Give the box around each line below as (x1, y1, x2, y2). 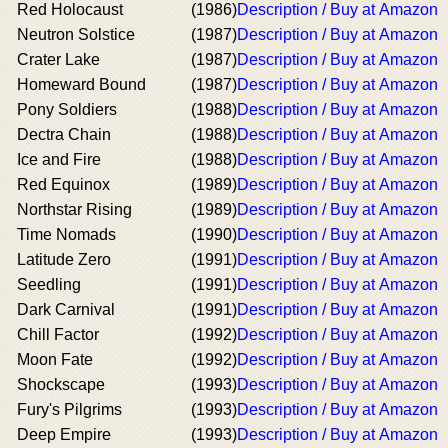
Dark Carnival (17, 301, 115, 318)
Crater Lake (17, 51, 100, 68)
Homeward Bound (17, 76, 146, 93)
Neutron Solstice (17, 26, 135, 43)
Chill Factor (17, 326, 99, 343)
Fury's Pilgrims (17, 401, 122, 418)
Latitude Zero (17, 251, 111, 268)
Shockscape (17, 376, 105, 393)
